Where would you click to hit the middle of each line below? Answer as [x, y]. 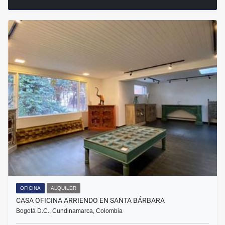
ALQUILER [64, 188]
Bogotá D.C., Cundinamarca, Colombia [69, 211]
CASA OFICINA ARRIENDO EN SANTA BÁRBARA [90, 201]
